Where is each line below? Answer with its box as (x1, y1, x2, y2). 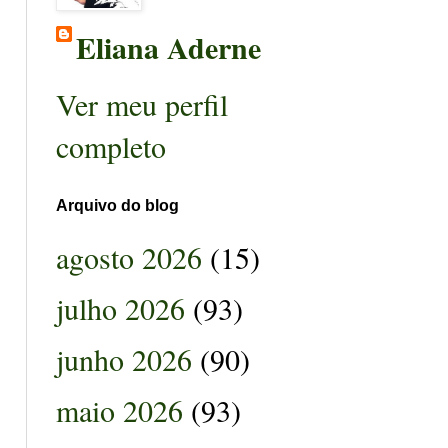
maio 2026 (56, 389, 183, 430)
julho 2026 (56, 287, 185, 328)
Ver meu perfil (56, 84, 228, 124)
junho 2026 (56, 338, 192, 379)
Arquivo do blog (56, 197, 179, 214)
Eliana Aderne (76, 25, 261, 69)
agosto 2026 (56, 236, 202, 277)
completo (56, 126, 166, 166)
